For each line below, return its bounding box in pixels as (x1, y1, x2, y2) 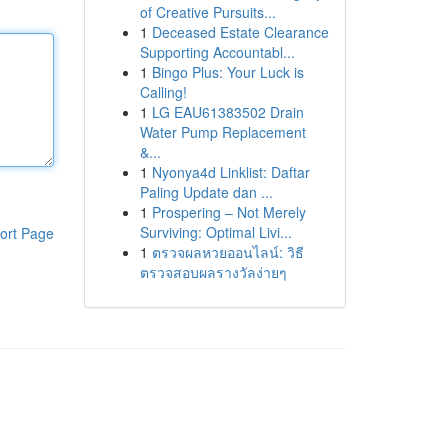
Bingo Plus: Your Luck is (151, 62, 304, 82)
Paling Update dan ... (139, 182, 273, 202)
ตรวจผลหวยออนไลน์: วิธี (151, 242, 304, 262)
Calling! (139, 82, 187, 102)
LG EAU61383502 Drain (151, 102, 304, 122)
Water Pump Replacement (139, 122, 306, 142)
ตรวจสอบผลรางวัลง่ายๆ (139, 262, 287, 282)
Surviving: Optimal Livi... (139, 222, 292, 242)
